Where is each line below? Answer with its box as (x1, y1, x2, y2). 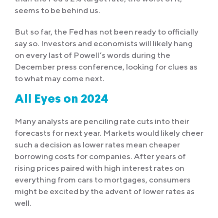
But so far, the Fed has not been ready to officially (15, 26, 199, 36)
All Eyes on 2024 (15, 93, 109, 106)
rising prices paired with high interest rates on (15, 163, 184, 173)
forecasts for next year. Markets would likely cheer (15, 127, 203, 138)
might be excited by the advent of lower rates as (15, 186, 195, 196)
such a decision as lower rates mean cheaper (15, 139, 180, 149)
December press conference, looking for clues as (15, 61, 198, 72)
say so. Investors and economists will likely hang (15, 38, 193, 48)
